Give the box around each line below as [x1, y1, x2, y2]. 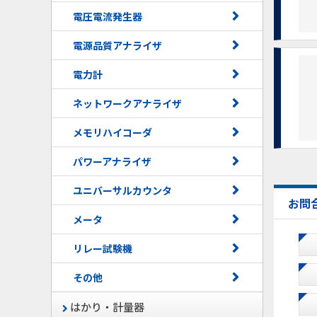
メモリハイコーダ [73, 125, 152, 139]
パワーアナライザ [73, 154, 151, 168]
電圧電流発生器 [73, 9, 142, 23]
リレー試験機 [73, 241, 132, 255]
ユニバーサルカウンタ [73, 183, 182, 197]
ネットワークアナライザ [73, 96, 182, 110]
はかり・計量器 [68, 299, 144, 314]
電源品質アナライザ [73, 38, 162, 52]
